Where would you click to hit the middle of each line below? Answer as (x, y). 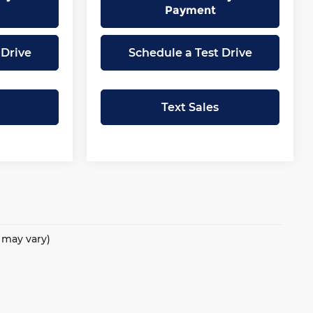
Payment (190, 10)
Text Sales (190, 107)
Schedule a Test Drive (190, 52)
